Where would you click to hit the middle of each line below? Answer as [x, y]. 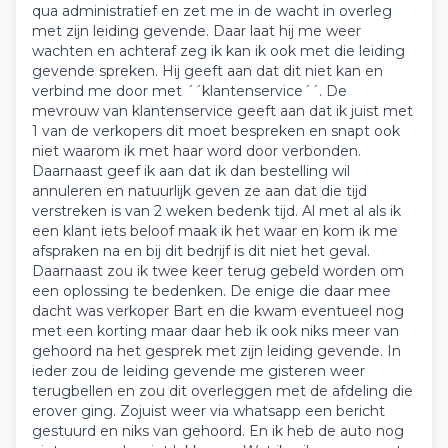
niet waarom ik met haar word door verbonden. [196, 151]
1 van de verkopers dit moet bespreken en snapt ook [216, 131]
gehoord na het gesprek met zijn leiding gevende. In [216, 351]
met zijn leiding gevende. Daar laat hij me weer [196, 31]
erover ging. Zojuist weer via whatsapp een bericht [208, 411]
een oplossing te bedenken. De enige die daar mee [211, 291]
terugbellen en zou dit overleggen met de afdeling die [222, 391]
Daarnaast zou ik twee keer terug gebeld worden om [218, 271]
